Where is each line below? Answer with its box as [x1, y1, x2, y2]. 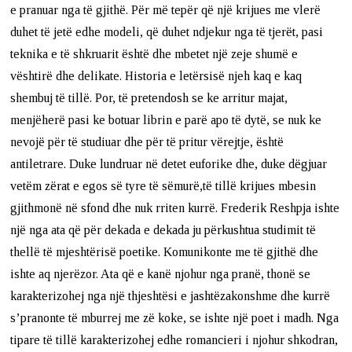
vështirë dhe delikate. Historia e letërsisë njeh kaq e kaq [10, 68, 302, 82]
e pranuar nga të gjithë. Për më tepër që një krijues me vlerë [10, 2, 321, 16]
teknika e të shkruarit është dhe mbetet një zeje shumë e [10, 46, 299, 60]
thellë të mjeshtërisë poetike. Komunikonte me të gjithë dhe [10, 244, 319, 258]
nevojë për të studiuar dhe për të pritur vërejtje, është [10, 134, 284, 148]
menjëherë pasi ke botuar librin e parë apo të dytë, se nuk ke [10, 112, 322, 126]
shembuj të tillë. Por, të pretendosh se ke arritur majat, [10, 90, 288, 104]
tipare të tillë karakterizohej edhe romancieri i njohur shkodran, [10, 332, 339, 346]
